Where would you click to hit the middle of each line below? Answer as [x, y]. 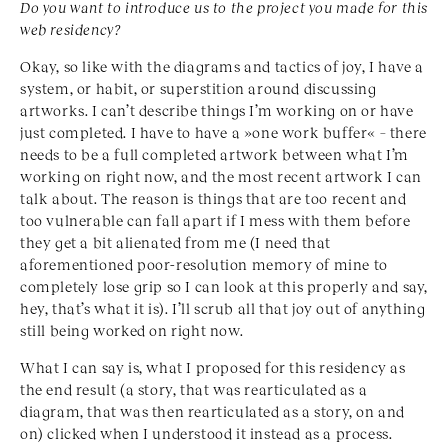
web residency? [70, 29]
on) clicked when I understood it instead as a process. [206, 433]
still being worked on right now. [132, 330]
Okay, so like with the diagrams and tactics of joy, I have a [222, 66]
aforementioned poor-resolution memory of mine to [204, 264]
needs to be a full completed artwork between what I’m [214, 154]
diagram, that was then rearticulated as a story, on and [213, 411]
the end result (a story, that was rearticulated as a [194, 389]
